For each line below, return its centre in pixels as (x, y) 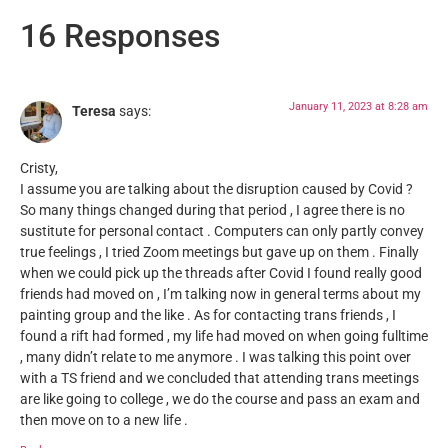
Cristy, (39, 168)
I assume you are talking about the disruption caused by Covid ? (216, 189)
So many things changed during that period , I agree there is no (212, 210)
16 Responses (120, 36)
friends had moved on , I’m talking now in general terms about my (220, 294)
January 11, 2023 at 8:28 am (358, 107)
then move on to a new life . (104, 420)
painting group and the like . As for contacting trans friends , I (208, 315)
